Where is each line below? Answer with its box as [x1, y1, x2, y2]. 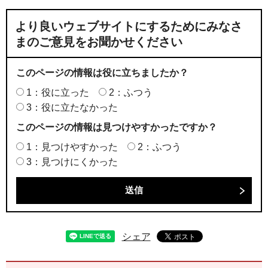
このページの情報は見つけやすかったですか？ [16, 122, 217, 133]
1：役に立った [26, 87, 89, 98]
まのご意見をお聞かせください [15, 35, 182, 49]
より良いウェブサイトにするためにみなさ [15, 20, 242, 33]
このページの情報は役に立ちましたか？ [16, 68, 188, 78]
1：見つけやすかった [26, 142, 118, 153]
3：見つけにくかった [26, 157, 118, 167]
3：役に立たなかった [26, 102, 118, 113]
